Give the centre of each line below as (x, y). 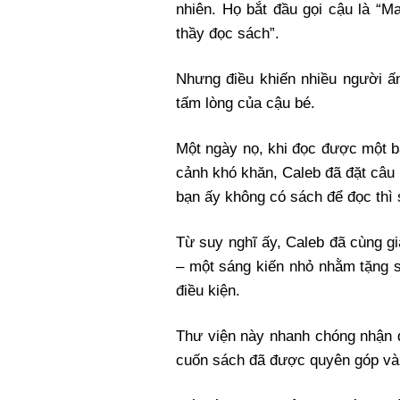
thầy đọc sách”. (228, 33)
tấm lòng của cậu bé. (246, 103)
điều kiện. (208, 290)
